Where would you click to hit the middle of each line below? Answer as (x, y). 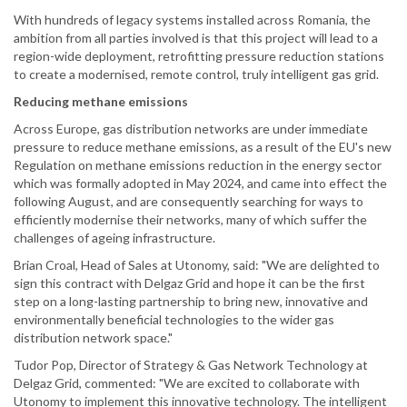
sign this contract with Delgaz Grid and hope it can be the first (189, 283)
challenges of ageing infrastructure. (114, 238)
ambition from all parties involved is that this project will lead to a (196, 38)
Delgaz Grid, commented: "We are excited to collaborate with (187, 383)
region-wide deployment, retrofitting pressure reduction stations (199, 56)
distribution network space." (93, 338)
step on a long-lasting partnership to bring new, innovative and (191, 302)
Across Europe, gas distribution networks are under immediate (191, 129)
